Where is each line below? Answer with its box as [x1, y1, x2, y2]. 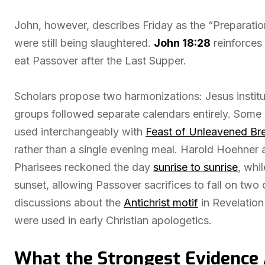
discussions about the [14, 196, 124, 209]
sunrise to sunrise [153, 161, 238, 173]
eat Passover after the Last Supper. [14, 54, 186, 67]
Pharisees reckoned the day [14, 161, 153, 173]
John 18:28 [154, 37, 211, 49]
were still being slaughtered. [14, 37, 154, 49]
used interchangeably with [14, 125, 146, 138]
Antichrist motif [124, 196, 198, 209]
